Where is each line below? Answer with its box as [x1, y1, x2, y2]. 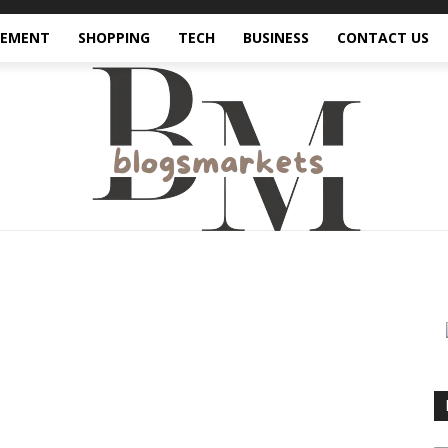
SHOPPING [78, 28, 150, 47]
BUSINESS [243, 28, 309, 47]
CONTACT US [337, 28, 429, 47]
